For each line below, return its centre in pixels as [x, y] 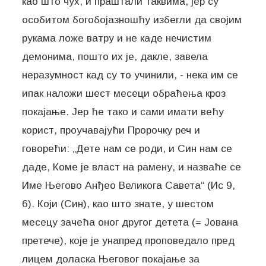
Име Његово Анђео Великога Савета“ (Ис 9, [129, 185]
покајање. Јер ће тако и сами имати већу [123, 111]
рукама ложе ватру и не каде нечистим [117, 38]
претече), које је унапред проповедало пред [129, 240]
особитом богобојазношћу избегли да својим [132, 19]
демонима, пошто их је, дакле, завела [115, 56]
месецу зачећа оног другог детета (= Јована [130, 222]
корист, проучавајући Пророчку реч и [111, 130]
